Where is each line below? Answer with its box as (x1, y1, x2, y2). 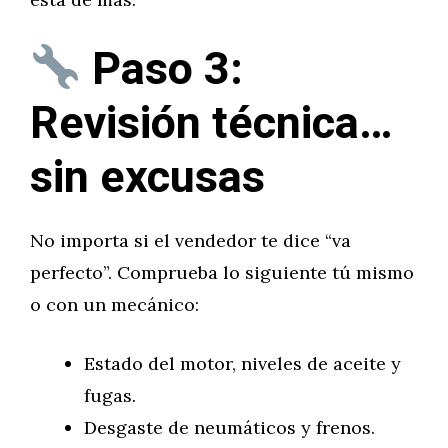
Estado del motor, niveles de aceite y (84, 352, 401, 375)
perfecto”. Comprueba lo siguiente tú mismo (30, 261, 414, 284)
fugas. (84, 384, 136, 407)
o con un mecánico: (30, 293, 199, 316)
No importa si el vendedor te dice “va (30, 229, 351, 252)
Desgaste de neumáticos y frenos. (84, 416, 375, 439)
